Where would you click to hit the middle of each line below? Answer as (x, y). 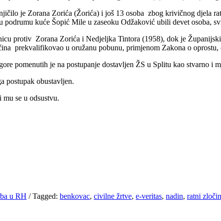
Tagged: (45, 196)
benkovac (75, 196)
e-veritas (149, 196)
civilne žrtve (113, 196)
